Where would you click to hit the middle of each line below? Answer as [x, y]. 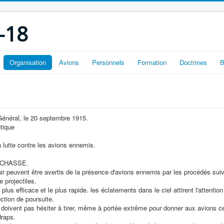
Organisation [28, 62]
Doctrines [193, 62]
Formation [152, 62]
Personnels [108, 62]
